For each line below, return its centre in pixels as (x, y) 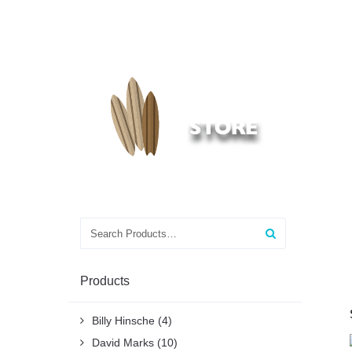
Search (98, 227)
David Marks (123, 343)
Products (105, 281)
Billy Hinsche (123, 321)
